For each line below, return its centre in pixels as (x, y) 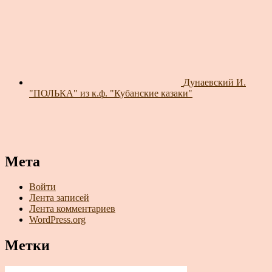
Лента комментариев (72, 209)
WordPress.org (57, 220)
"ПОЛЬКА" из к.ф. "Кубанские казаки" (111, 93)
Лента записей (59, 198)
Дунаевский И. (215, 82)
